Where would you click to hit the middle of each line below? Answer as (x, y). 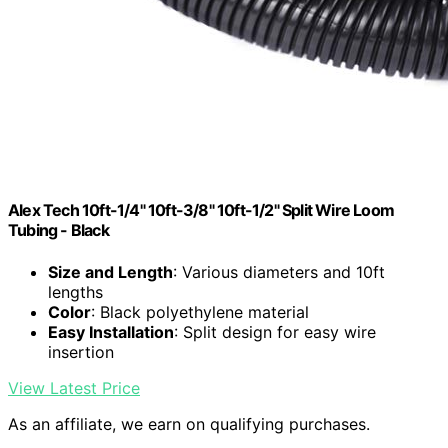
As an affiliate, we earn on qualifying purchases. (189, 423)
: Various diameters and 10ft (279, 271)
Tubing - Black (58, 230)
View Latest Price (74, 387)
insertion (81, 351)
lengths (75, 291)
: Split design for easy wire (275, 331)
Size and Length (110, 271)
